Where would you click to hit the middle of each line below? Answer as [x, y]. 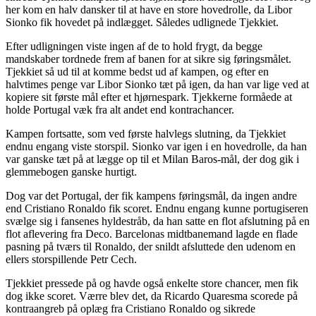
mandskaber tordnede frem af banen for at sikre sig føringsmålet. [148, 59]
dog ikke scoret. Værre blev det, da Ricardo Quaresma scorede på [152, 296]
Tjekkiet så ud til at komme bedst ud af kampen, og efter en [137, 71]
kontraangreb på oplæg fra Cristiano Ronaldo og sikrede [130, 308]
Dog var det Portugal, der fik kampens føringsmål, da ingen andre [151, 195]
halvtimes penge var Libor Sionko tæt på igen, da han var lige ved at [157, 84]
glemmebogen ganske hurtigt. [71, 171]
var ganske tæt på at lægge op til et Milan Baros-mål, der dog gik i [152, 159]
